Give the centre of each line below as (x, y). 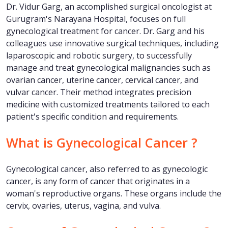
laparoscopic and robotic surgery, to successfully (99, 56)
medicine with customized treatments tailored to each (108, 105)
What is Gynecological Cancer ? (102, 143)
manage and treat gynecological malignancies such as (108, 68)
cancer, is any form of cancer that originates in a (98, 181)
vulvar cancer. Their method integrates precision (99, 92)
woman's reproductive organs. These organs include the (114, 194)
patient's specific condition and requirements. (92, 117)
